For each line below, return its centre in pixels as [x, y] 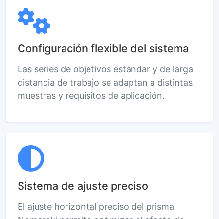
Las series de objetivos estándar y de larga [105, 69]
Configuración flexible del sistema [103, 48]
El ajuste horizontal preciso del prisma [96, 206]
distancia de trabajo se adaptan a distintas [105, 82]
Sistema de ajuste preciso [83, 186]
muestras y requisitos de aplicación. [91, 95]
